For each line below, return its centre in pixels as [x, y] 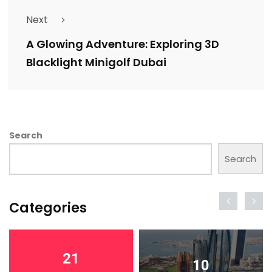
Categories [48, 208]
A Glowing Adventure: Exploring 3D [123, 44]
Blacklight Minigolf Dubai [96, 63]
